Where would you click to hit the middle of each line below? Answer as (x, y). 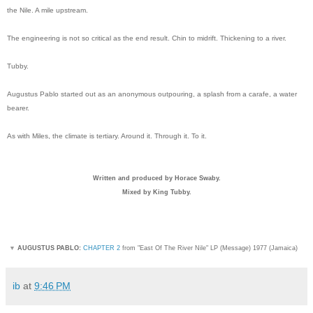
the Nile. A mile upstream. (48, 10)
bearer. (18, 108)
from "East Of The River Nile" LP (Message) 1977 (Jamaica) (209, 248)
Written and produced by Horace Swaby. (156, 178)
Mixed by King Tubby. (156, 192)
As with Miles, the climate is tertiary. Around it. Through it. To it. (107, 136)
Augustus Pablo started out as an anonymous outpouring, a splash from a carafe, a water (152, 94)
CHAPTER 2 (102, 248)
